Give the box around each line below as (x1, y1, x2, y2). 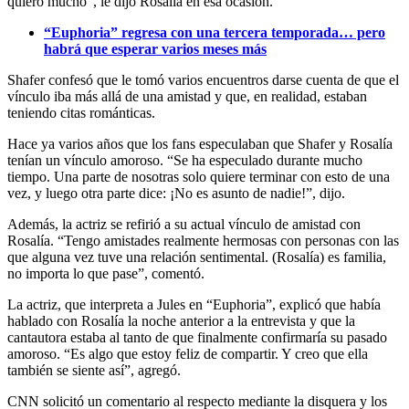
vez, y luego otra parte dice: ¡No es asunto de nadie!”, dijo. (7, 184, 345, 201)
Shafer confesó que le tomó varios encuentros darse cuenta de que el (7, 71, 399, 88)
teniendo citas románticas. (7, 104, 155, 121)
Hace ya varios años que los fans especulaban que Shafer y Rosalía (7, 135, 393, 152)
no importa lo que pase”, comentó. (7, 265, 204, 281)
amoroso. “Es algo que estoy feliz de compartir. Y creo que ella (7, 345, 368, 362)
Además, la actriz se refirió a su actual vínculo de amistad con (7, 215, 361, 232)
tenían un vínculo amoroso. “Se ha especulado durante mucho (7, 152, 362, 168)
